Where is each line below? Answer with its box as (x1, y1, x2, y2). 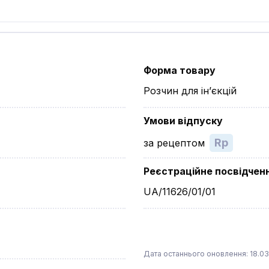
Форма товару (144, 64, 216, 76)
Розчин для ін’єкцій (144, 85, 237, 97)
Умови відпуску (144, 115, 223, 127)
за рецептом (144, 137, 205, 149)
